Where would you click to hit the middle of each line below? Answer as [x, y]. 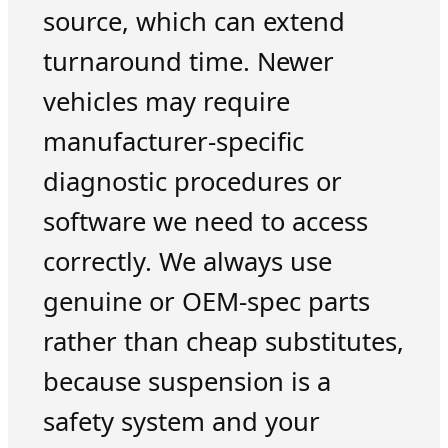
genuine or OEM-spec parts [206, 301]
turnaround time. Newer [188, 61]
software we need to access [205, 221]
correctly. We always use [187, 261]
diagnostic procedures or [192, 181]
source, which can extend [193, 21]
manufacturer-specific [173, 141]
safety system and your [181, 421]
